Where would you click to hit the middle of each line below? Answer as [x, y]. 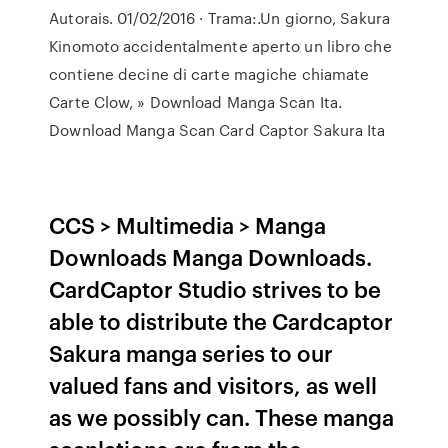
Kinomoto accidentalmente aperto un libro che [220, 46]
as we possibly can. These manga [222, 416]
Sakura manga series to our [191, 352]
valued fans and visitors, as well [213, 384]
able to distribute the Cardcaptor [221, 320]
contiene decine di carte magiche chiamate [209, 74]
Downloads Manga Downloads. [211, 256]
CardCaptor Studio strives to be [215, 288]
